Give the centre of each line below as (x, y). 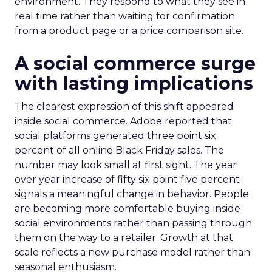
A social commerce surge (135, 63)
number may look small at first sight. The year (126, 165)
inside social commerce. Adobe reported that (123, 121)
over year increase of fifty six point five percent (127, 179)
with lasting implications (134, 83)
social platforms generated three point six (115, 136)
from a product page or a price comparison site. (129, 31)
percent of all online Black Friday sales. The (119, 150)
